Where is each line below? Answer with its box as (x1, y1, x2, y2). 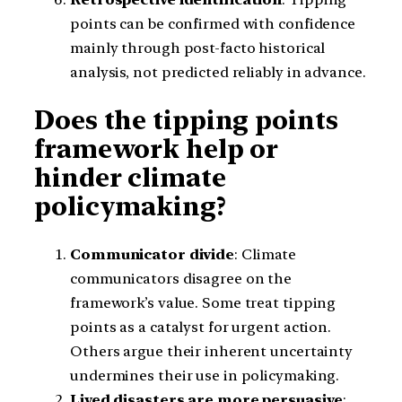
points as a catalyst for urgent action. (70, 318, 332, 336)
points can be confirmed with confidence (70, 15, 356, 33)
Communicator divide (70, 245, 235, 263)
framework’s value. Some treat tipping (70, 293, 336, 311)
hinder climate (34, 162, 226, 193)
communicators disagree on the (70, 269, 293, 287)
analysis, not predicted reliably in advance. (70, 64, 366, 82)
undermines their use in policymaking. (70, 366, 340, 384)
